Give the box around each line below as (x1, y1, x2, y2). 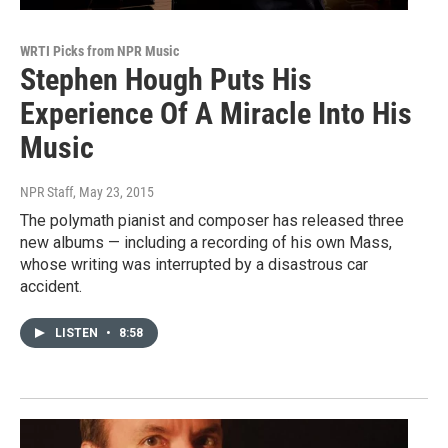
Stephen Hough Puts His (20, 62, 312, 98)
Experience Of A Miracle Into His (20, 96, 412, 132)
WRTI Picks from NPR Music (20, 43, 179, 60)
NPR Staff (20, 184, 73, 201)
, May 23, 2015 (73, 184, 154, 201)
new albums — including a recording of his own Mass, (20, 233, 392, 253)
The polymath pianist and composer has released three (20, 211, 404, 231)
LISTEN (55, 326, 101, 341)
